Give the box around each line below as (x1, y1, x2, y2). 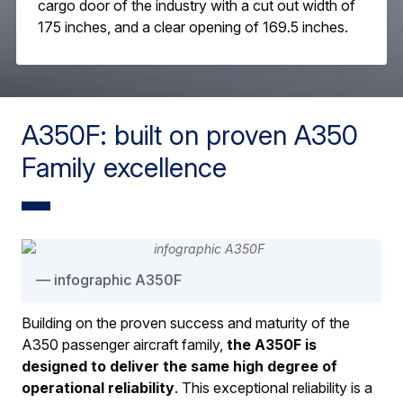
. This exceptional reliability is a (175, 379, 372, 398)
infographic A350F (54, 271, 182, 290)
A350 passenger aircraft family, (22, 336, 227, 354)
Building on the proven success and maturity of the (22, 314, 350, 333)
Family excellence (22, 151, 227, 184)
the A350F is (227, 336, 317, 354)
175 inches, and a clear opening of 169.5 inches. (38, 18, 348, 37)
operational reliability (22, 379, 175, 398)
